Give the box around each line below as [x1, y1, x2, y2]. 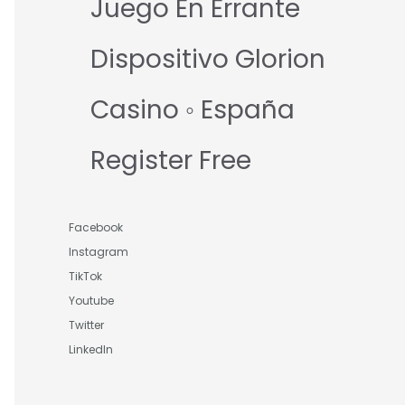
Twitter [69, 317, 104, 334]
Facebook [69, 220, 123, 236]
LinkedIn [69, 342, 113, 358]
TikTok [69, 268, 102, 285]
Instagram [69, 244, 128, 260]
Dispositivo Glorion [90, 42, 325, 78]
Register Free [90, 143, 251, 179]
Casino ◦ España [90, 92, 295, 128]
